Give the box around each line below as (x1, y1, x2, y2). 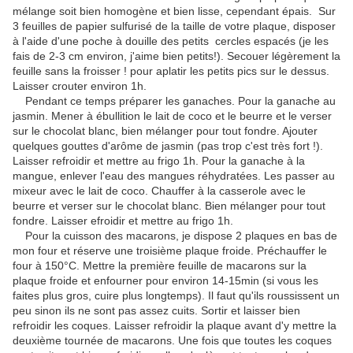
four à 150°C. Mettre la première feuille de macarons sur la (13, 259, 307, 273)
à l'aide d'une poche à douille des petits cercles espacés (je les (13, 35, 329, 48)
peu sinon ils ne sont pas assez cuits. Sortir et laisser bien (13, 304, 300, 318)
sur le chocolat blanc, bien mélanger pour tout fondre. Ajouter (13, 124, 318, 138)
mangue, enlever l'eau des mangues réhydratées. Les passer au (13, 169, 335, 183)
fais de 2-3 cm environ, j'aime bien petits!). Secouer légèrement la (13, 50, 340, 63)
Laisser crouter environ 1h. (13, 80, 147, 93)
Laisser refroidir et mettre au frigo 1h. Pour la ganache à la (13, 154, 305, 168)
